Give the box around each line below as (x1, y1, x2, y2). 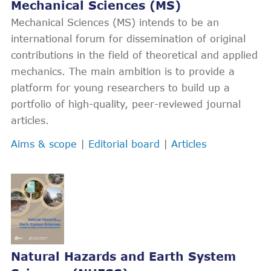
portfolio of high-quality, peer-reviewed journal (11, 98, 241, 109)
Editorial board (88, 138, 160, 149)
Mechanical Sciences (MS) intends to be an (11, 16, 219, 28)
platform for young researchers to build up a (11, 82, 230, 93)
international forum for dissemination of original (11, 33, 246, 44)
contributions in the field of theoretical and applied (11, 49, 258, 60)
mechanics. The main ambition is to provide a (11, 65, 235, 77)
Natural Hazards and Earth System (11, 249, 236, 263)
